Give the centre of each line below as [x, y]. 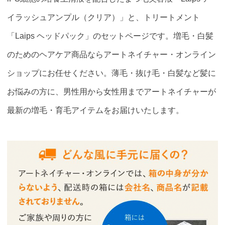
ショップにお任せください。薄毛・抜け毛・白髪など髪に [112, 73]
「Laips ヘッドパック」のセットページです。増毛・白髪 [110, 36]
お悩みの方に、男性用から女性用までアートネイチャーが [112, 92]
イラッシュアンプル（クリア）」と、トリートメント [104, 17]
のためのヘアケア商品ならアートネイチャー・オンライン [112, 54]
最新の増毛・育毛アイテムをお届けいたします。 [96, 110]
